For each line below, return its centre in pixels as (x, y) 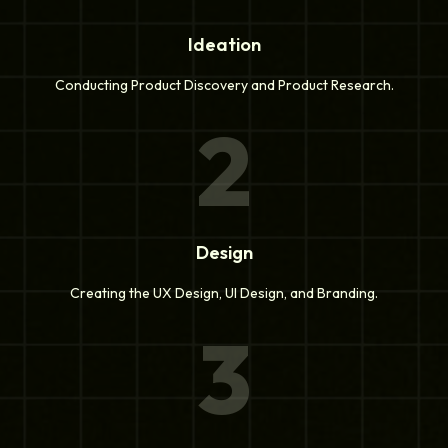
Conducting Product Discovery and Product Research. (224, 85)
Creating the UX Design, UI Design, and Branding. (224, 293)
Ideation (224, 45)
